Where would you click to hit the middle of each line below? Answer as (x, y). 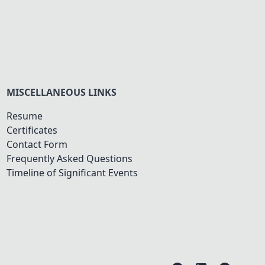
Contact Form (37, 144)
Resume (25, 116)
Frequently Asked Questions (70, 158)
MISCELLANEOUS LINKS (62, 92)
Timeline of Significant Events (72, 172)
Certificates (32, 130)
